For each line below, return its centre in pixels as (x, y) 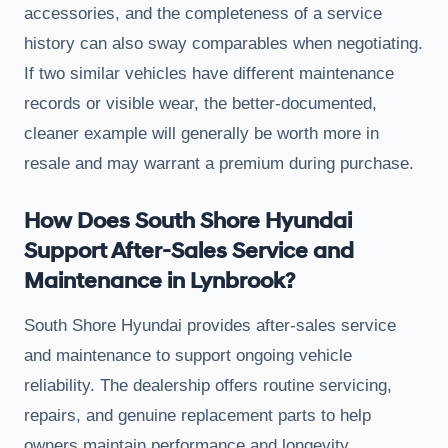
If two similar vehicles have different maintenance (209, 73)
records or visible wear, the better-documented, (200, 103)
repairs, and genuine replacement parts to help (197, 415)
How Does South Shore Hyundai (188, 221)
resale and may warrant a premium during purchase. (219, 163)
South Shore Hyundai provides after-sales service (210, 325)
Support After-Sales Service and (189, 251)
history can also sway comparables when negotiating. (223, 43)
